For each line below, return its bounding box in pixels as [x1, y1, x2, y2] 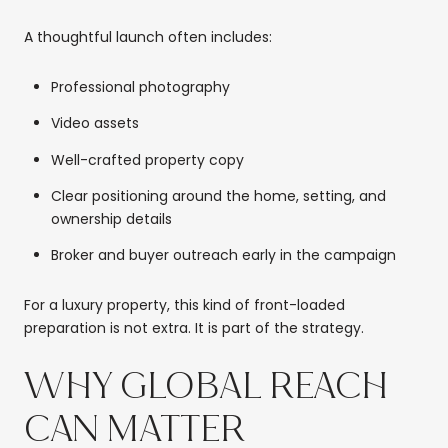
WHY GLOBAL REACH [24, 366, 388, 409]
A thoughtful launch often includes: [24, 27, 272, 48]
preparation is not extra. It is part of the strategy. [24, 317, 364, 338]
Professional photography [50, 76, 230, 97]
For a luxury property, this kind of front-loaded [24, 294, 345, 315]
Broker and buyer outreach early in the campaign [50, 245, 396, 266]
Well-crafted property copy [50, 149, 244, 170]
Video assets [50, 113, 139, 134]
